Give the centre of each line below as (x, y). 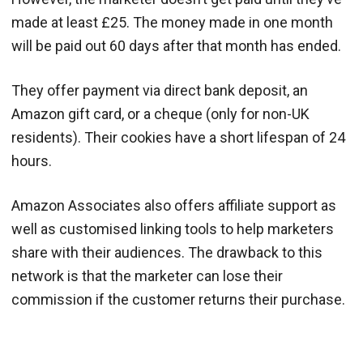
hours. (32, 161)
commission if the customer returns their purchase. (178, 300)
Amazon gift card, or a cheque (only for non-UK (160, 114)
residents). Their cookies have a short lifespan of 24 (178, 138)
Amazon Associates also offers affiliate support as (174, 206)
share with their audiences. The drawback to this (167, 253)
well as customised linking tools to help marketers (173, 229)
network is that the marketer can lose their (147, 276)
